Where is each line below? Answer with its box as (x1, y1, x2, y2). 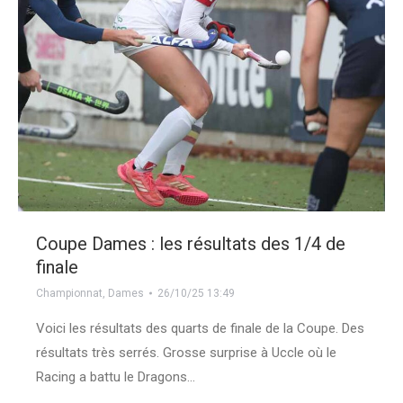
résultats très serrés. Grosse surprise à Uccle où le (36, 345, 336, 361)
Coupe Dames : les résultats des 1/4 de (36, 233, 345, 255)
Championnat (36, 287, 103, 300)
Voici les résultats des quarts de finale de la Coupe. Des (36, 320, 364, 336)
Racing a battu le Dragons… (36, 369, 195, 385)
